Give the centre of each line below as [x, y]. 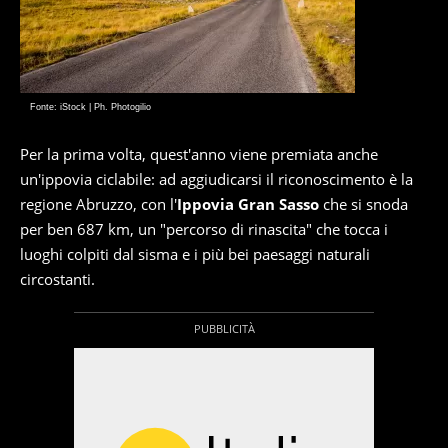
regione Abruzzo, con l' [98, 204]
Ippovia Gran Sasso [248, 204]
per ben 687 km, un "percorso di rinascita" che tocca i [204, 229]
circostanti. [57, 279]
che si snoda [363, 204]
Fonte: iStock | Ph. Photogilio [90, 107]
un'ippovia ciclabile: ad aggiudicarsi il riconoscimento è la [216, 179]
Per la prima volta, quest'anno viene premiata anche [199, 154]
